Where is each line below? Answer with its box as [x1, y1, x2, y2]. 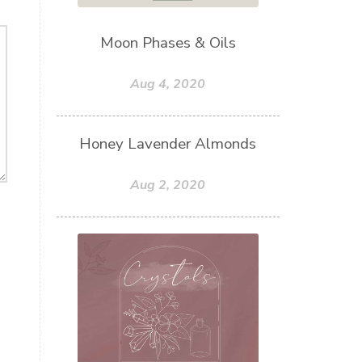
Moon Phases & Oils [99, 32, 236, 53]
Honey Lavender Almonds [79, 133, 257, 154]
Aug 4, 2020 [130, 74, 206, 93]
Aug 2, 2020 [130, 175, 206, 194]
